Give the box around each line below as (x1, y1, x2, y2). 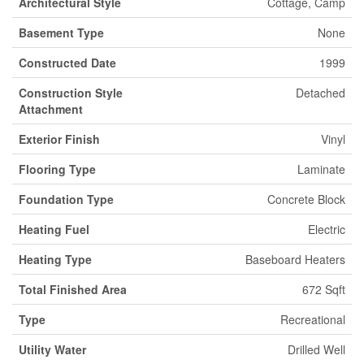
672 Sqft (302, 280, 345, 297)
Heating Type (19, 250, 92, 267)
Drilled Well (288, 340, 345, 357)
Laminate (297, 160, 345, 177)
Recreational (280, 310, 345, 327)
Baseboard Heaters (245, 250, 345, 267)
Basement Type (19, 24, 104, 41)
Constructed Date (19, 54, 116, 71)
